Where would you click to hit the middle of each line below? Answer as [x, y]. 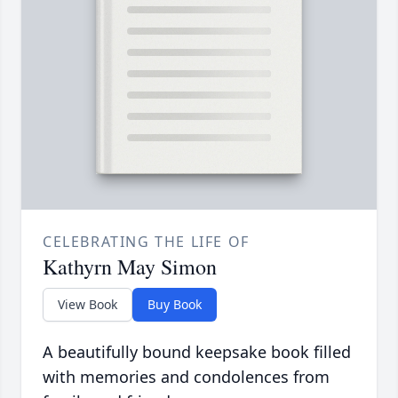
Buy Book [175, 305]
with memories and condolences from [186, 377]
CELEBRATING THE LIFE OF [146, 242]
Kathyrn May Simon [130, 267]
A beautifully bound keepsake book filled [197, 352]
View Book [88, 305]
